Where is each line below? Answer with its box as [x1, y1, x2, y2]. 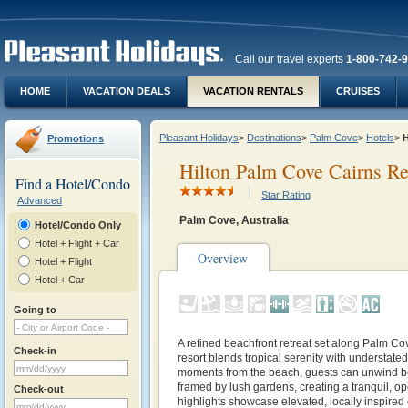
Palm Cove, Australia [179, 214, 289, 227]
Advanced [17, 195, 62, 206]
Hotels [366, 132, 394, 143]
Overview [198, 250, 249, 267]
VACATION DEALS [83, 86, 170, 97]
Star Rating [261, 189, 311, 200]
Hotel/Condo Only [35, 219, 121, 230]
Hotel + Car [35, 274, 85, 285]
